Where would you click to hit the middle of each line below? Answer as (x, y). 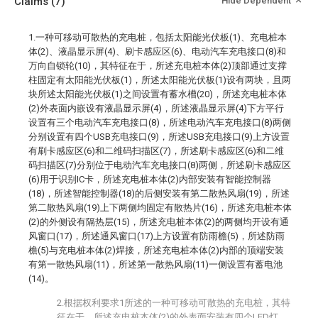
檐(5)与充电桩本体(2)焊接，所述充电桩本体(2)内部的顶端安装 (156, 250)
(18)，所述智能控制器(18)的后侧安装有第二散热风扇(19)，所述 (159, 193)
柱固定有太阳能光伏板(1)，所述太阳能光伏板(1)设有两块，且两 (160, 80)
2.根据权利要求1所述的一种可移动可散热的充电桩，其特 (174, 303)
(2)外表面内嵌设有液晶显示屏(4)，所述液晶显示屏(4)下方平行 (156, 108)
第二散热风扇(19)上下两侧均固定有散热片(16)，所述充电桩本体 (160, 208)
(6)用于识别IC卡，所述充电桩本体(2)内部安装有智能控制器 (150, 179)
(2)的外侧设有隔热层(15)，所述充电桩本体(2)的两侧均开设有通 (159, 222)
